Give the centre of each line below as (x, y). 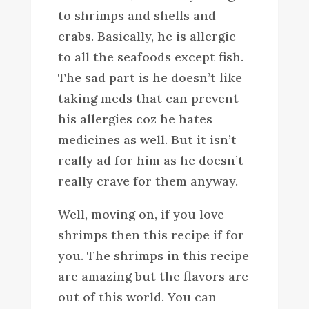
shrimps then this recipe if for (151, 235)
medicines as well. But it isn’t (147, 139)
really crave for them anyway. (148, 181)
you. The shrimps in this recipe (153, 255)
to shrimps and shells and (137, 15)
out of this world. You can (137, 297)
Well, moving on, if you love (141, 214)
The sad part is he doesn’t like (150, 77)
